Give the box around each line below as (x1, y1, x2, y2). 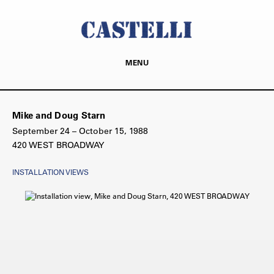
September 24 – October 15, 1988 (12, 125, 148, 136)
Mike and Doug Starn (12, 109, 105, 121)
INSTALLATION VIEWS (12, 166, 89, 177)
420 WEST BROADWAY (12, 139, 104, 150)
